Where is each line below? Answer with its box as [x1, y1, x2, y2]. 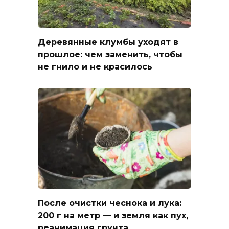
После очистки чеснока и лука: [38, 198, 181, 208]
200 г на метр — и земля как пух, [38, 210, 188, 220]
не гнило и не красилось [38, 61, 152, 72]
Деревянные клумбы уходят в [38, 37, 178, 47]
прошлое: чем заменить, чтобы [38, 49, 182, 59]
